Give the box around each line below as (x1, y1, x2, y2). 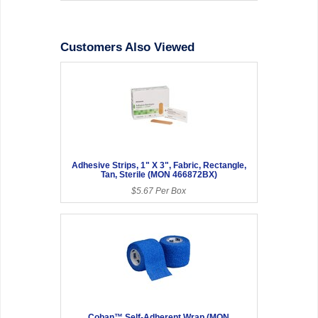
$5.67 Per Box (131, 185, 187, 196)
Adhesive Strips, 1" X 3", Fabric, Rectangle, (71, 160, 246, 170)
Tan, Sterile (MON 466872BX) (100, 169, 217, 180)
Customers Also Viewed (60, 40, 195, 54)
